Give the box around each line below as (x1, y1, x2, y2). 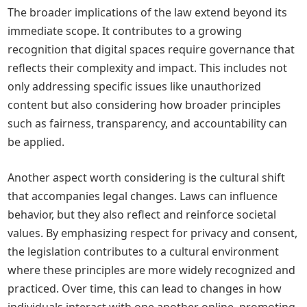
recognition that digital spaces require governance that (8, 42, 295, 57)
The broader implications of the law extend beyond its (8, 5, 288, 20)
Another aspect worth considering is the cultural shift (8, 170, 286, 185)
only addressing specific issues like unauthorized (8, 79, 262, 94)
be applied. (8, 134, 65, 149)
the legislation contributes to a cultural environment (8, 244, 280, 259)
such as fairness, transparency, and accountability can (8, 116, 288, 131)
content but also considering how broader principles (8, 97, 282, 112)
